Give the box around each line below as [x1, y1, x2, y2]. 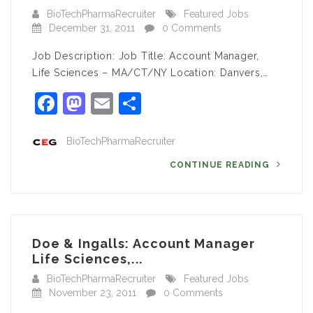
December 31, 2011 [49, 22, 135, 34]
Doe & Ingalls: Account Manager [32, 236, 256, 251]
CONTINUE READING [169, 160, 273, 170]
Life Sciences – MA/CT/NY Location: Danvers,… [32, 67, 269, 78]
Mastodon [85, 90, 187, 116]
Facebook [57, 90, 157, 116]
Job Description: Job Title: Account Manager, [32, 50, 260, 61]
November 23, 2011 [49, 287, 136, 298]
